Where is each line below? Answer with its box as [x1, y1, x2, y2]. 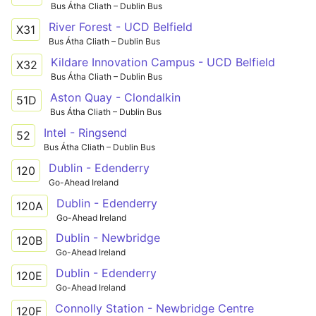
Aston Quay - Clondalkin [50, 90, 181, 104]
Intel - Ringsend [44, 125, 127, 140]
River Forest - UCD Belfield [49, 19, 193, 34]
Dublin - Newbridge [56, 231, 160, 245]
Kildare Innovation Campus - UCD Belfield [51, 54, 275, 69]
